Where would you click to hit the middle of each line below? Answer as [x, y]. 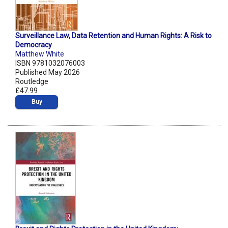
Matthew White [40, 54]
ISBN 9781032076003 [50, 63]
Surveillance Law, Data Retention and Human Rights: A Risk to [113, 36]
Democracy [34, 45]
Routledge [32, 82]
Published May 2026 [48, 73]
